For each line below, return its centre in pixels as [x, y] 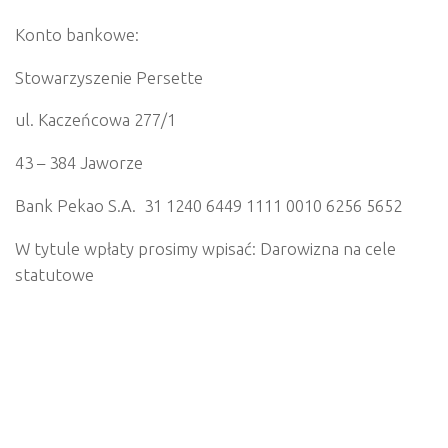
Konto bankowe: [77, 35]
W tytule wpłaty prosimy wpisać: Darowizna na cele [205, 248]
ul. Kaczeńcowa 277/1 [95, 120]
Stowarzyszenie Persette [109, 77]
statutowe [54, 274]
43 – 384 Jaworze [79, 163]
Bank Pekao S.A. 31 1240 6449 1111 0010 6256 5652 [208, 205]
